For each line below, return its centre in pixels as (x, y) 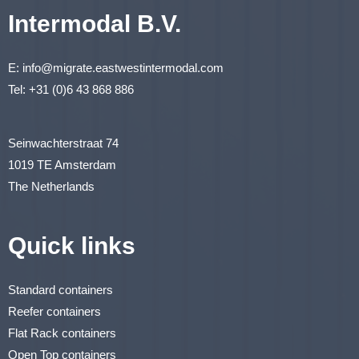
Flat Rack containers (62, 333)
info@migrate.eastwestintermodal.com (123, 67)
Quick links (72, 245)
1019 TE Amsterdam (62, 164)
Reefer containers (54, 311)
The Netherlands (51, 186)
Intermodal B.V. (95, 23)
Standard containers (62, 289)
